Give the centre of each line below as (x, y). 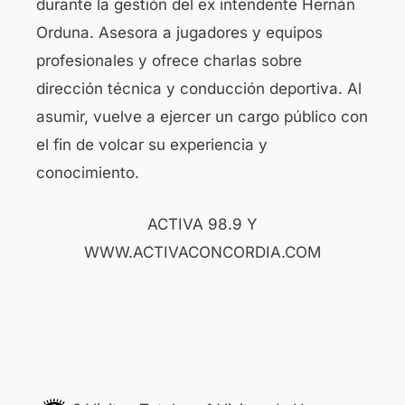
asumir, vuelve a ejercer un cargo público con (202, 117)
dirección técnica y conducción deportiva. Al (199, 89)
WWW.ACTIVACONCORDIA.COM (202, 252)
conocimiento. (88, 173)
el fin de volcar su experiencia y (152, 145)
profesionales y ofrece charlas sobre (169, 61)
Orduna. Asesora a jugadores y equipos (179, 33)
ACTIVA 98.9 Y (202, 224)
